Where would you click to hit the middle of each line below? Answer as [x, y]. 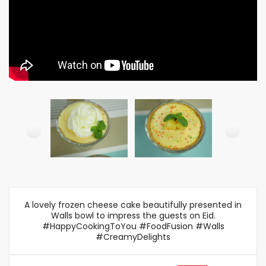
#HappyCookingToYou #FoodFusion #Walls [133, 226]
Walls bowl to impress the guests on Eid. [133, 216]
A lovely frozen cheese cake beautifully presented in [133, 205]
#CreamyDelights [133, 237]
